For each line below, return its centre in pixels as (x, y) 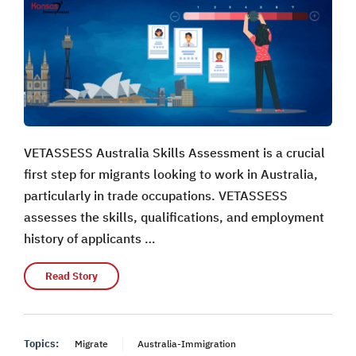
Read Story (72, 277)
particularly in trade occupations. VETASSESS (156, 196)
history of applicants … (90, 239)
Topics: (41, 344)
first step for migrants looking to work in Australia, (171, 174)
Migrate (91, 344)
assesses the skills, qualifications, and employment (174, 217)
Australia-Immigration (187, 344)
